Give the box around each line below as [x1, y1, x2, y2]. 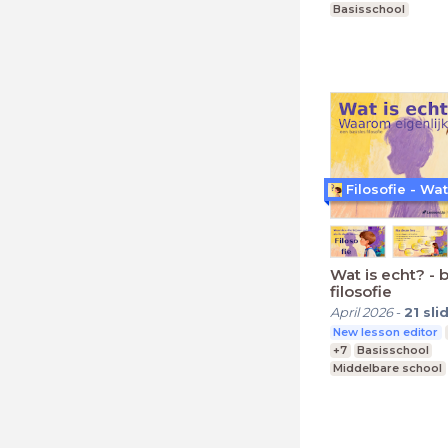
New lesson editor [333, 324, 439, 339]
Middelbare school [333, 360, 443, 375]
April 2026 [330, 303, 393, 320]
